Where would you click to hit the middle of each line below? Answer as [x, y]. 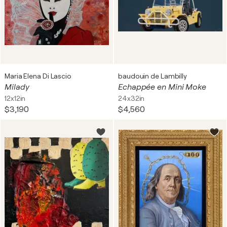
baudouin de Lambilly [153, 76]
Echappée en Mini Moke [162, 87]
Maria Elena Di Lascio [38, 76]
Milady [17, 87]
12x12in [15, 98]
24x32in [131, 98]
